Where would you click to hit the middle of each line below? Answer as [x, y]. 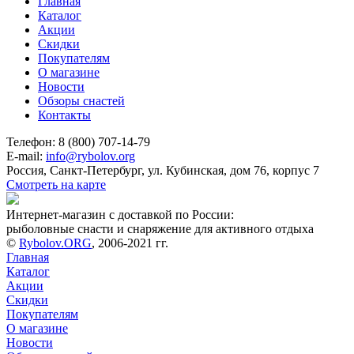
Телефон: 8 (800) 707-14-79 [78, 141]
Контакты [64, 115]
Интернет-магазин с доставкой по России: [120, 214]
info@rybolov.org [90, 156]
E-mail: [26, 156]
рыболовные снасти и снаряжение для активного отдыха [160, 228]
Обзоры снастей [81, 100]
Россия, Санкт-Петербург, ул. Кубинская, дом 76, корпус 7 [163, 170]
